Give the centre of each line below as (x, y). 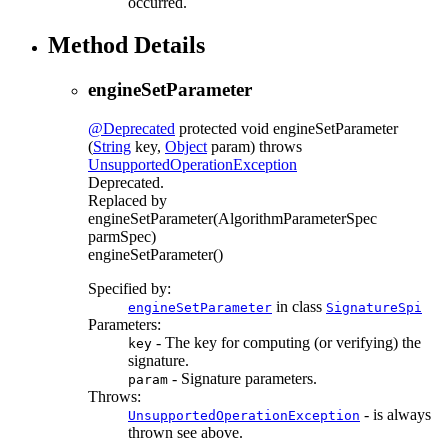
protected (208, 128)
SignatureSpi (374, 307)
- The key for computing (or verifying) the (286, 342)
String (112, 146)
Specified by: (129, 288)
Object (186, 146)
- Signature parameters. (242, 378)
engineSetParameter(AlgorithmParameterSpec (232, 218)
